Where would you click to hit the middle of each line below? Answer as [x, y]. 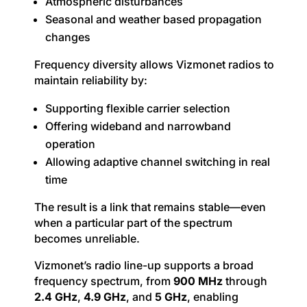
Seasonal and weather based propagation [153, 19]
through [245, 281]
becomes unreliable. [87, 238]
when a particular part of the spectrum [133, 222]
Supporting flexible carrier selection [137, 108]
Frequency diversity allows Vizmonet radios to [154, 64]
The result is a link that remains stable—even [150, 207]
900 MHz [198, 281]
